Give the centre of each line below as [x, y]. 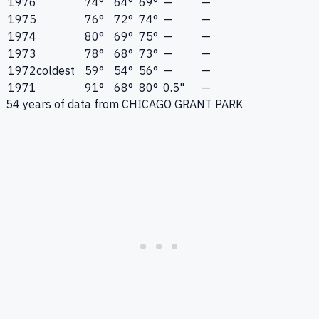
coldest [56, 71]
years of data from [71, 104]
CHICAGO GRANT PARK [182, 104]
